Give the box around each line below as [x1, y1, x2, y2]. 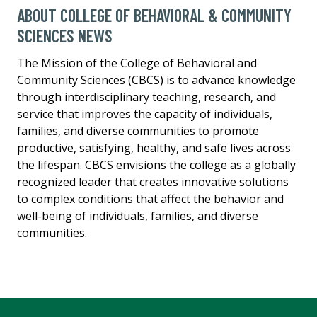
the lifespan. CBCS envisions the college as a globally [17, 157, 296, 173]
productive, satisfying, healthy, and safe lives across [17, 140, 291, 156]
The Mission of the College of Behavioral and [17, 55, 257, 71]
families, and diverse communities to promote [17, 123, 259, 139]
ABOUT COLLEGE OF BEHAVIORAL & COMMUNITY [17, 5, 292, 26]
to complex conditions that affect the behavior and [17, 191, 284, 207]
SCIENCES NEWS [17, 25, 113, 47]
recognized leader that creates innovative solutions [17, 174, 289, 190]
